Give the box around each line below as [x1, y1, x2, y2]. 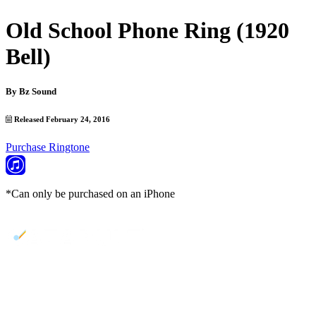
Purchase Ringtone [6, 140, 90, 153]
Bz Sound [19, 85, 56, 97]
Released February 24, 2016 [12, 114, 111, 123]
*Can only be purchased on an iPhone [6, 187, 175, 200]
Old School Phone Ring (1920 [6, 18, 289, 44]
